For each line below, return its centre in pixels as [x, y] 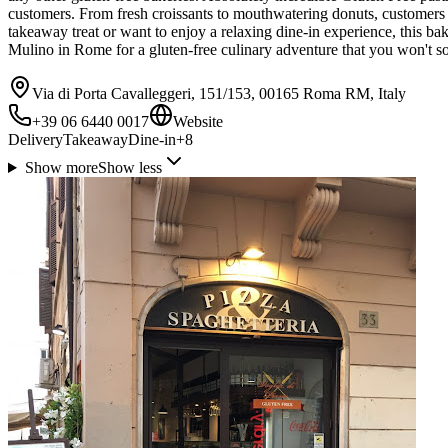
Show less [129, 168]
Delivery [35, 140]
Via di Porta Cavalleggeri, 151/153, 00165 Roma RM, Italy [219, 94]
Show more [61, 168]
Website [198, 122]
